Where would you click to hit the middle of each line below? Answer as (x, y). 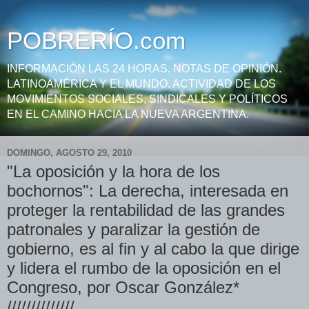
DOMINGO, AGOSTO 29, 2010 (69, 152)
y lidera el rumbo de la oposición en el (144, 268)
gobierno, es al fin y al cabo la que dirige (153, 249)
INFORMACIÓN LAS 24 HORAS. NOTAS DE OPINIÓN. (144, 69)
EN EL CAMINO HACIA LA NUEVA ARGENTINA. (128, 114)
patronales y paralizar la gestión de (133, 229)
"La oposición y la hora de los (113, 171)
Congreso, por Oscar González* (123, 287)
